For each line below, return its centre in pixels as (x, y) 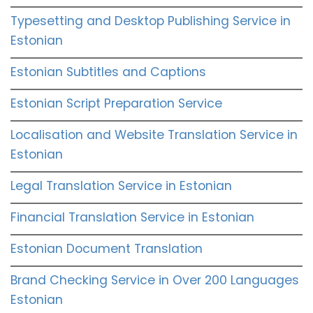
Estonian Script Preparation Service (116, 103)
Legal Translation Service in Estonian (121, 185)
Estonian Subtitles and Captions (108, 72)
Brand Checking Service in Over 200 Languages (155, 280)
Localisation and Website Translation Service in (154, 134)
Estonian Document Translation (107, 248)
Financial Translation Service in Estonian (132, 217)
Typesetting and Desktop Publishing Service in (151, 21)
